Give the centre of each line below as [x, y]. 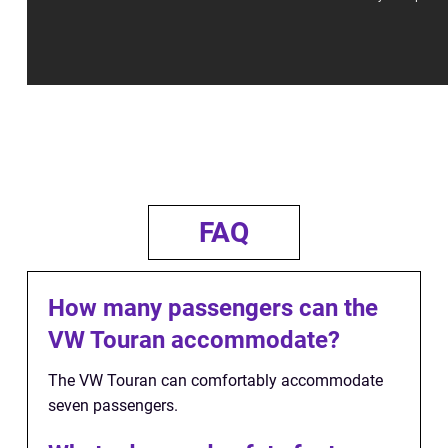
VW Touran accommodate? [194, 339]
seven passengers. [113, 405]
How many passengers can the [213, 307]
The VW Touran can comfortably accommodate [215, 380]
